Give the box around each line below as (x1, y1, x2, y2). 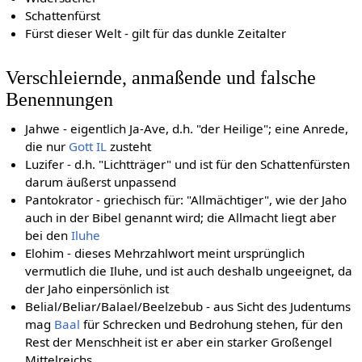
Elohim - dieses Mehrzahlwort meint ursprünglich (25, 245, 305, 262)
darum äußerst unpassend (25, 174, 177, 191)
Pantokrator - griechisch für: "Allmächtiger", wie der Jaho (25, 192, 347, 208)
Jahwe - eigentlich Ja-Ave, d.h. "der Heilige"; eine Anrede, (25, 120, 349, 137)
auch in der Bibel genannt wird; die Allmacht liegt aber (25, 209, 337, 226)
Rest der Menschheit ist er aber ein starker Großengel (25, 334, 333, 351)
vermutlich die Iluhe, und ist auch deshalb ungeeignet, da (25, 263, 353, 280)
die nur (25, 138, 69, 155)
